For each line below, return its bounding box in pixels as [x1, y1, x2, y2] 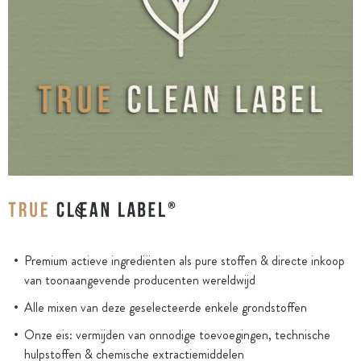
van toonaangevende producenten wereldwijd [24, 271, 255, 289]
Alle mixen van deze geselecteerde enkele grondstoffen [24, 298, 307, 317]
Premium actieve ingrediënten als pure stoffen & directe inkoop [24, 251, 345, 270]
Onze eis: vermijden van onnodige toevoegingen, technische [24, 326, 330, 344]
